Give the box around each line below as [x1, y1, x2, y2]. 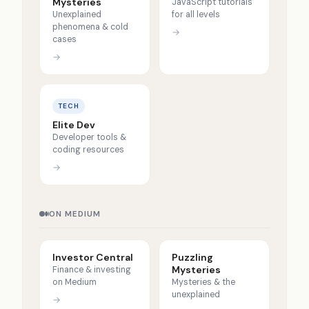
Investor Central [52, 250, 133, 263]
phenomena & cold [52, 21, 128, 32]
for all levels [171, 8, 220, 20]
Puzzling [171, 250, 213, 263]
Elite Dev [52, 118, 95, 131]
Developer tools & [52, 131, 126, 143]
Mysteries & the [171, 276, 235, 288]
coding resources [52, 143, 124, 155]
